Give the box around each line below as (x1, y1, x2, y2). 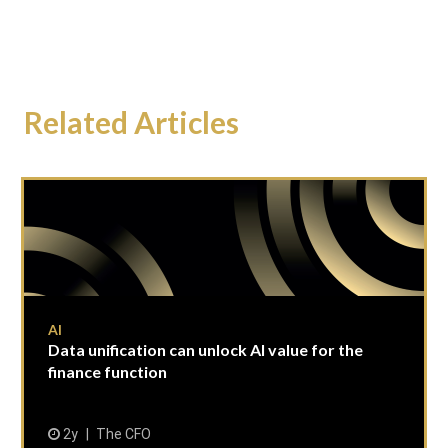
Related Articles (24, 104, 239, 140)
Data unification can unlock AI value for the (48, 340, 363, 359)
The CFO (96, 426, 151, 442)
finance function (48, 362, 167, 381)
